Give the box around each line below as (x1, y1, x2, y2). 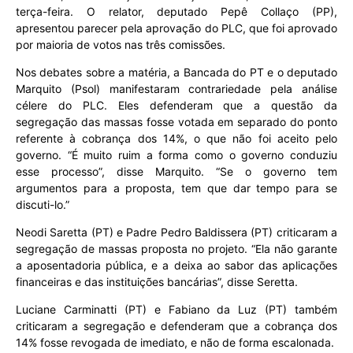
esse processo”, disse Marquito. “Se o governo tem (16, 165, 337, 178)
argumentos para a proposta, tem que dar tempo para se (16, 181, 337, 195)
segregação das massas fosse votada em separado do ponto (16, 115, 337, 128)
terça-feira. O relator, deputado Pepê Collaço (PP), (16, 5, 337, 18)
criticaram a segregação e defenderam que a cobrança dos (16, 319, 337, 333)
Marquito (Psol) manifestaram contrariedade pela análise (16, 82, 337, 95)
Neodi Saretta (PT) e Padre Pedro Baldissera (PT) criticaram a (16, 225, 337, 239)
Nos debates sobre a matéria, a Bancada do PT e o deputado (16, 65, 337, 79)
